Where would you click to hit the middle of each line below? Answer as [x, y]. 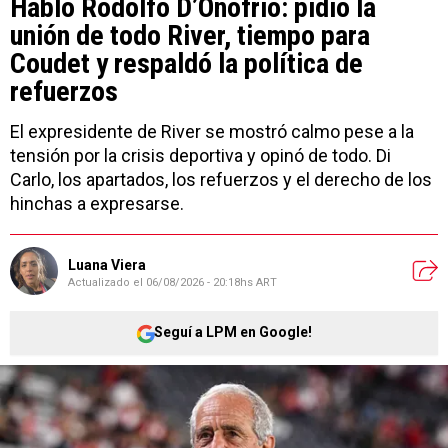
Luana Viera [107, 265]
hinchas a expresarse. [97, 203]
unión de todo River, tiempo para [190, 35]
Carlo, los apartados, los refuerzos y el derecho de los [221, 179]
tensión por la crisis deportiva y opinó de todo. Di [200, 155]
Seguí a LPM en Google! [233, 332]
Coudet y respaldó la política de [186, 63]
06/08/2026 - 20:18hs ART [211, 283]
